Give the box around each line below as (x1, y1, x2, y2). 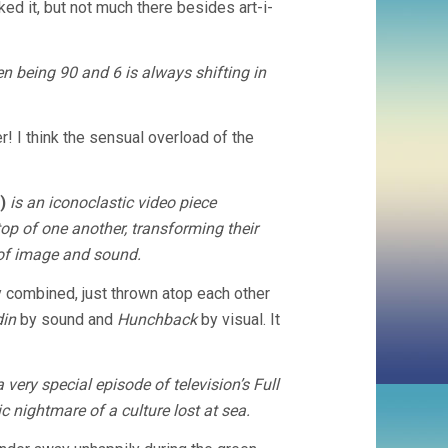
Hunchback (117, 310, 197, 329)
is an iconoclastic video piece (10, 193, 216, 212)
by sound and (16, 310, 117, 329)
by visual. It (197, 310, 280, 329)
